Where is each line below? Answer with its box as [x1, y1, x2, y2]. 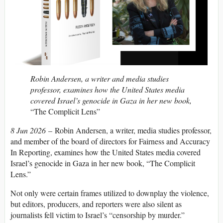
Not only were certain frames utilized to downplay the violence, [10, 188, 209, 199]
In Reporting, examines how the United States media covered [10, 147, 201, 158]
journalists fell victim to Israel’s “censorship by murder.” [10, 210, 185, 221]
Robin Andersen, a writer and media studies [30, 73, 169, 84]
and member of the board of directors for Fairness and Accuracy [10, 136, 210, 147]
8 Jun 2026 [10, 125, 48, 136]
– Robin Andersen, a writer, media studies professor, [48, 125, 212, 136]
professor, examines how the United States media [30, 84, 185, 95]
